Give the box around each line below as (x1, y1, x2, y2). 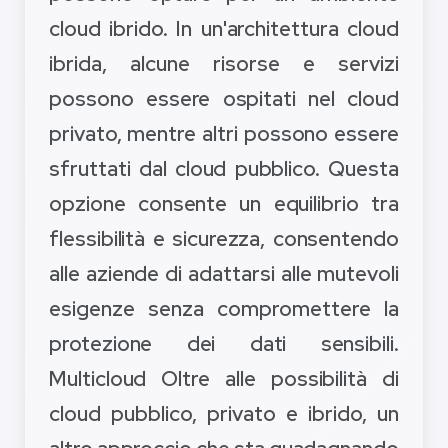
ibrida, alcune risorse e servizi (49, 50, 399, 78)
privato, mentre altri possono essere (49, 120, 399, 148)
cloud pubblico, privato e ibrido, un (49, 400, 399, 428)
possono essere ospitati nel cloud (49, 85, 399, 113)
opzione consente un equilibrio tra (49, 190, 399, 218)
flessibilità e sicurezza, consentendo (49, 225, 399, 253)
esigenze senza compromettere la (49, 295, 399, 323)
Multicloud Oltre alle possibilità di (49, 365, 399, 393)
